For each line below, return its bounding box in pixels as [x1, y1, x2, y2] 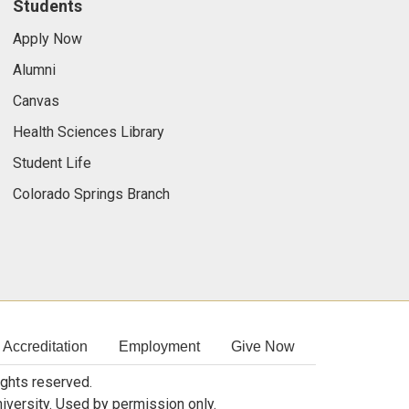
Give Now [231, 339, 295, 354]
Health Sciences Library [12, 123, 164, 141]
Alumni [12, 61, 56, 79]
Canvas [12, 92, 59, 110]
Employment [119, 339, 200, 354]
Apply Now [12, 30, 82, 47]
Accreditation [3, 339, 88, 354]
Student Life [12, 154, 91, 172]
